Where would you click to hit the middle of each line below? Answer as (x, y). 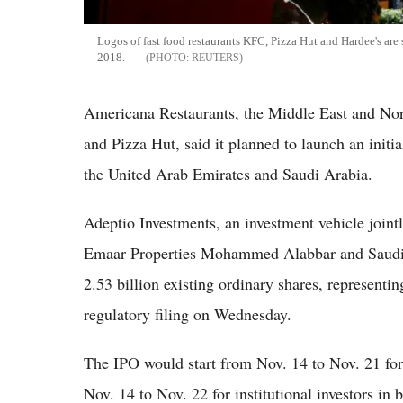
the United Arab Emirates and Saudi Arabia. (228, 173)
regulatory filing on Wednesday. (188, 313)
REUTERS (215, 57)
